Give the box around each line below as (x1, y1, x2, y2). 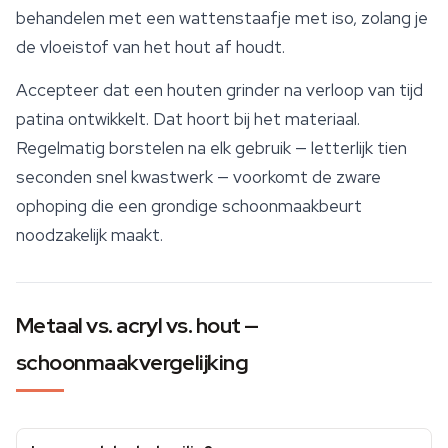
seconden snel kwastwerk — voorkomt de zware (16, 166, 381, 189)
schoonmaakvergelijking (16, 348, 249, 378)
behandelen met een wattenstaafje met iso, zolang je (16, 7, 428, 30)
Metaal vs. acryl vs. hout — (16, 311, 259, 341)
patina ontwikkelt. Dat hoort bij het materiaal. (16, 108, 360, 131)
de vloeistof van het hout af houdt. (16, 36, 285, 59)
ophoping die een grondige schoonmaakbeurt (16, 195, 362, 218)
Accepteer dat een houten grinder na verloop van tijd (16, 79, 423, 102)
